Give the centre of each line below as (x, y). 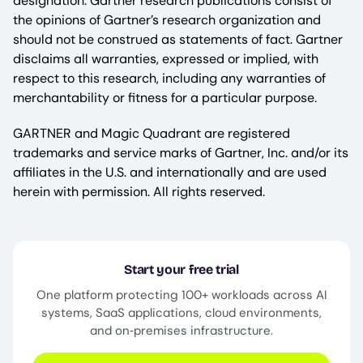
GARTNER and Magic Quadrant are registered (152, 134)
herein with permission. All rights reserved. (139, 192)
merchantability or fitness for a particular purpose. (165, 98)
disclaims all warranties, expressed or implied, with (166, 59)
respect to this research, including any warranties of (169, 79)
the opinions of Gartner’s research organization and (167, 20)
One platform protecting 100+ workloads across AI (181, 295)
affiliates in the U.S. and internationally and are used (170, 173)
